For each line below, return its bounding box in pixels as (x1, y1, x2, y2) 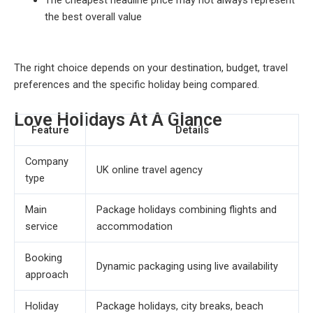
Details (175, 124, 209, 137)
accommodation (96, 220, 173, 233)
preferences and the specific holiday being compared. (14, 78, 259, 91)
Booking (24, 252, 62, 265)
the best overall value (44, 10, 142, 23)
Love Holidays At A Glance (14, 110, 222, 131)
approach (24, 268, 68, 282)
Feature (31, 124, 69, 137)
